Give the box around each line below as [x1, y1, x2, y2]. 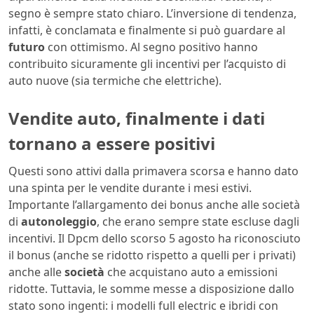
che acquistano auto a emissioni [104, 264, 278, 280]
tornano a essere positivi [8, 131, 215, 155]
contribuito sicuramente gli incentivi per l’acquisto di [8, 55, 286, 71]
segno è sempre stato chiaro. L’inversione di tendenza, [8, 5, 296, 21]
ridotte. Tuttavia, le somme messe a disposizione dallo [8, 281, 294, 297]
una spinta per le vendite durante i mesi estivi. [8, 180, 252, 196]
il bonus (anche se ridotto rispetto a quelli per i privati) [8, 247, 296, 264]
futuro [8, 39, 45, 55]
